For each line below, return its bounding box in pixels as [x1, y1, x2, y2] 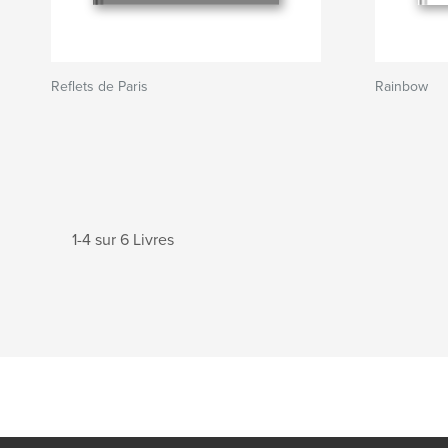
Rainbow [375, 78, 428, 95]
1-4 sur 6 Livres [72, 230, 174, 250]
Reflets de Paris [51, 78, 148, 95]
